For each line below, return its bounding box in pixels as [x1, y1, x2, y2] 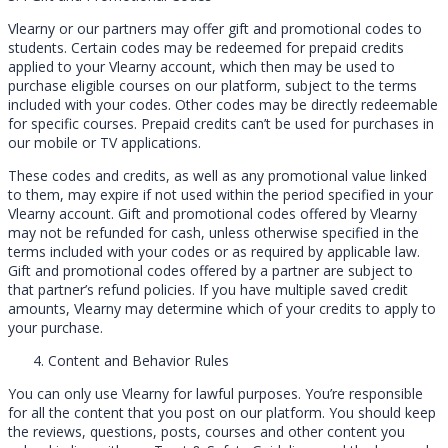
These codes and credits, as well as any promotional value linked [8, 165, 427, 185]
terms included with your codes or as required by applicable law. [8, 241, 420, 261]
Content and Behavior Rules [48, 350, 229, 370]
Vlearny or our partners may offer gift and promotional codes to [8, 18, 422, 38]
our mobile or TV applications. [8, 132, 201, 152]
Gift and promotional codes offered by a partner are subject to [8, 260, 413, 280]
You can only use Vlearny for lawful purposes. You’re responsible [8, 383, 423, 403]
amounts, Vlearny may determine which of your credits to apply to [8, 298, 436, 318]
